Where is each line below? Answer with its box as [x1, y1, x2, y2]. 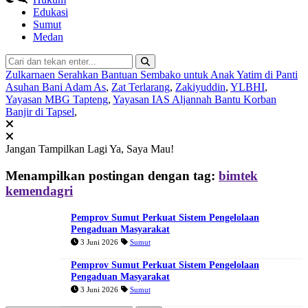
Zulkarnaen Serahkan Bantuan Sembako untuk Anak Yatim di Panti [5, 69, 298, 81]
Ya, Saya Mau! [109, 143, 174, 155]
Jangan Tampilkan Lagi [5, 143, 109, 155]
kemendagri [5, 184, 73, 198]
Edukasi [33, 6, 68, 19]
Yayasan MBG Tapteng [5, 93, 108, 106]
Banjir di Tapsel [5, 106, 74, 118]
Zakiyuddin [175, 81, 225, 93]
